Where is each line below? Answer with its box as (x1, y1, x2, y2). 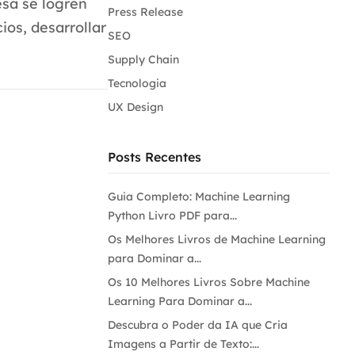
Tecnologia (108, 76, 166, 90)
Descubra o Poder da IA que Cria (108, 318, 288, 332)
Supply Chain (108, 52, 179, 67)
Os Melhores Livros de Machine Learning (108, 232, 326, 246)
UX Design (108, 100, 163, 114)
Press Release (108, 5, 183, 19)
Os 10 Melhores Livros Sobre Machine (108, 275, 310, 289)
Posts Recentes (108, 149, 201, 165)
